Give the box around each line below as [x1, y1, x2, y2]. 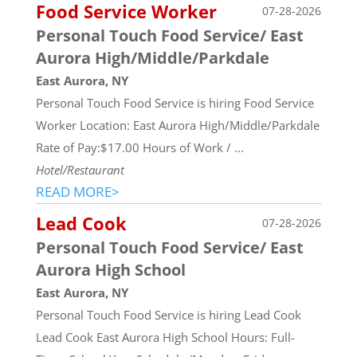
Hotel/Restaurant [35, 161, 124, 178]
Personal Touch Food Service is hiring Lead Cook [35, 306, 301, 323]
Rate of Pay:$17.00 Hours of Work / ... [35, 139, 244, 155]
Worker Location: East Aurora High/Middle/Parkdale [35, 116, 320, 133]
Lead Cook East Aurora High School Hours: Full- [35, 328, 295, 345]
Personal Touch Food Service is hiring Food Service [35, 94, 314, 111]
